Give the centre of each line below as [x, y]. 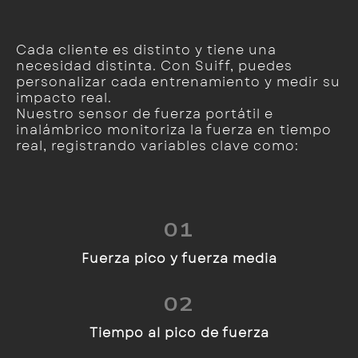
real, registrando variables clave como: [157, 146]
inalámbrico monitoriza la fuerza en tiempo [174, 130]
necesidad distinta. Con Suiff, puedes [154, 66]
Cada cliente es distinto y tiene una [146, 50]
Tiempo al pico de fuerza [179, 333]
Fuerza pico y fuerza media [179, 259]
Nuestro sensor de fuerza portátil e [145, 114]
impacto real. [64, 98]
